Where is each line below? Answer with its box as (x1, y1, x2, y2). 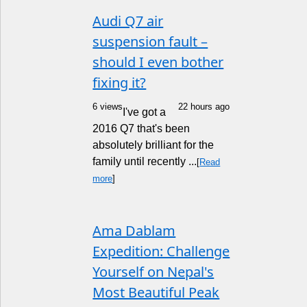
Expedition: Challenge (93, 242, 230, 260)
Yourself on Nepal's (93, 262, 214, 281)
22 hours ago (178, 101, 230, 112)
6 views (93, 101, 123, 112)
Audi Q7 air (93, 12, 164, 30)
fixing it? (93, 73, 147, 92)
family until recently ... (93, 156, 197, 167)
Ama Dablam (93, 221, 176, 240)
